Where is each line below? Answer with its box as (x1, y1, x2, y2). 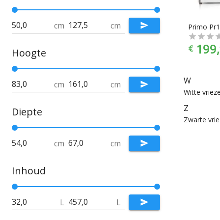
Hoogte (12, 46, 46, 59)
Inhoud (12, 164, 46, 177)
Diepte (12, 105, 42, 118)
